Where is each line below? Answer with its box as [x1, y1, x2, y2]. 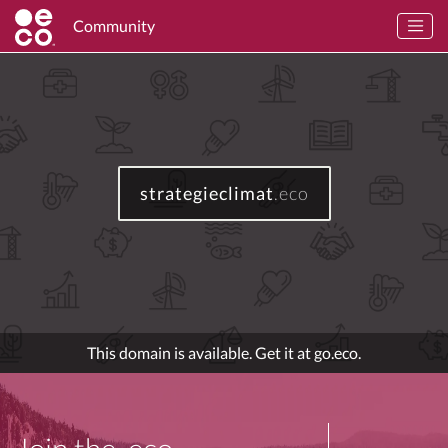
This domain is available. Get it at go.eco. [87, 343, 361, 362]
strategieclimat [139, 181, 274, 204]
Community [73, 16, 155, 35]
